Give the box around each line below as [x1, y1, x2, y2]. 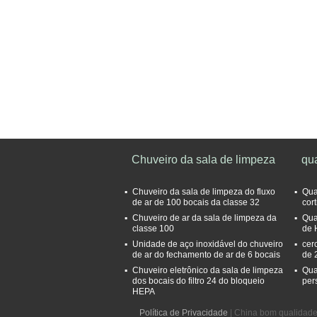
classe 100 [132, 224, 174, 234]
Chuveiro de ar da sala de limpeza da [132, 213, 277, 223]
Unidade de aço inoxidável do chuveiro [132, 239, 283, 249]
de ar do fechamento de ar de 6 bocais [132, 250, 280, 260]
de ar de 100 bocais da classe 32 [132, 197, 260, 207]
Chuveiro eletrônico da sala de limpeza [132, 265, 283, 275]
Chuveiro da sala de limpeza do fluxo [132, 187, 275, 197]
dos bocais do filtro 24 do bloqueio [132, 276, 265, 286]
